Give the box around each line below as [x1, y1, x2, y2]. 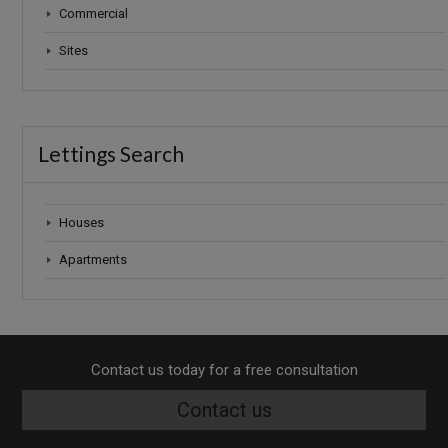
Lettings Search [38, 140, 185, 166]
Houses [59, 214, 105, 230]
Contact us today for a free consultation [90, 360, 358, 379]
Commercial [59, 5, 129, 21]
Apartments [59, 251, 128, 267]
